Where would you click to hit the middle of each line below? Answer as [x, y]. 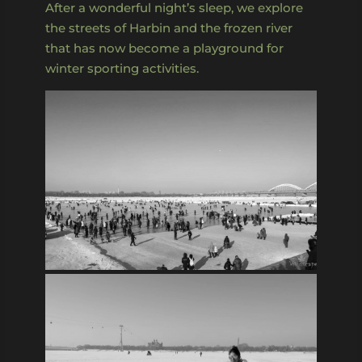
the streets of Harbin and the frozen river [169, 27]
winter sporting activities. [122, 68]
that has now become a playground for [164, 48]
